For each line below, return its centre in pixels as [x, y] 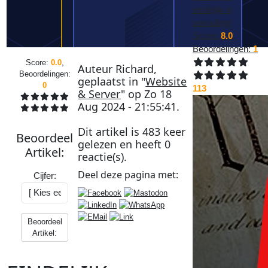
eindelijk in [212, 9]
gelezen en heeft [121, 144]
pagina [140, 174]
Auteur [97, 68]
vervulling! [212, 22]
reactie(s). [103, 156]
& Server [100, 94]
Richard [135, 68]
